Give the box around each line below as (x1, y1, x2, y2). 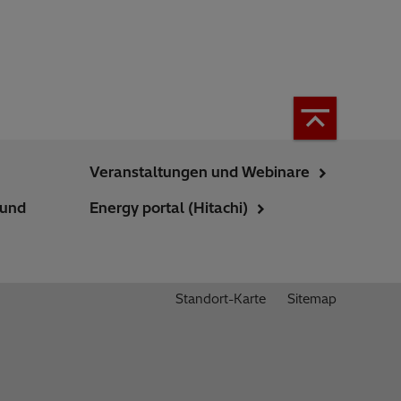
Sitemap (287, 291, 337, 307)
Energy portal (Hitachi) (90, 199, 248, 217)
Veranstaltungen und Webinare (90, 163, 310, 181)
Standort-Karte (175, 291, 266, 307)
